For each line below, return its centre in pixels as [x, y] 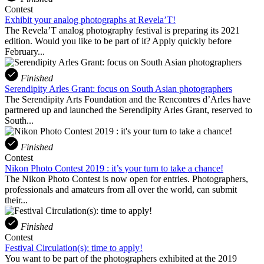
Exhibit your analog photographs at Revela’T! [90, 19]
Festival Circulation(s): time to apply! [74, 247]
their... [16, 200]
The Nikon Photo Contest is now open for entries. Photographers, [126, 179]
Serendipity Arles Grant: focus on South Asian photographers [118, 88]
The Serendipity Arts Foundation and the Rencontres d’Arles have [128, 99]
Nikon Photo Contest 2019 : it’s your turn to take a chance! [114, 168]
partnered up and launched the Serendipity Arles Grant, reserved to [128, 110]
